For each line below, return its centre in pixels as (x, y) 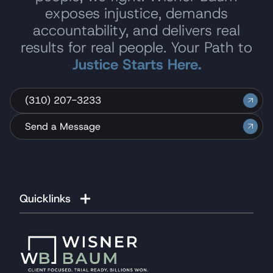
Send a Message (63, 126)
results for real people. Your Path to (136, 48)
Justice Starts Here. (136, 65)
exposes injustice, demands (136, 13)
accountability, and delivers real (136, 30)
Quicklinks (45, 198)
